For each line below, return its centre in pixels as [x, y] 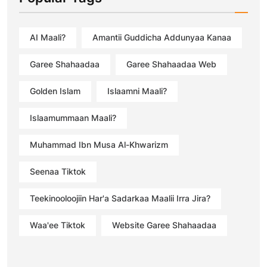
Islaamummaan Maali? [73, 118]
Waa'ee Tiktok [58, 225]
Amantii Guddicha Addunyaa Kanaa [162, 38]
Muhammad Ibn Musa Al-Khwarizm [99, 145]
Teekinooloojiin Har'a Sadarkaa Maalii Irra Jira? [120, 198]
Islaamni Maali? [137, 91]
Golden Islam [55, 91]
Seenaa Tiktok [58, 172]
